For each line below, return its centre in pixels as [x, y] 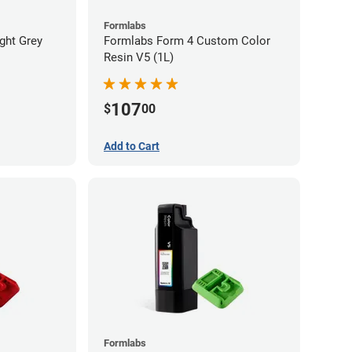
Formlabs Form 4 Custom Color [187, 41]
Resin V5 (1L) [139, 58]
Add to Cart [132, 147]
